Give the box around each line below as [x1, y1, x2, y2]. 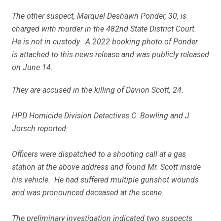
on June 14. [12, 62, 53, 72]
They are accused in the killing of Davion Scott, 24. [12, 85, 184, 95]
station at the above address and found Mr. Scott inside [12, 162, 201, 172]
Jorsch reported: [12, 123, 68, 133]
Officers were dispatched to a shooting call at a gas [12, 149, 186, 159]
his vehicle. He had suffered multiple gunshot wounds [12, 175, 199, 184]
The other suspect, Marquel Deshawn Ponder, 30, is [12, 11, 186, 21]
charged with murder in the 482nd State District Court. [12, 24, 198, 34]
